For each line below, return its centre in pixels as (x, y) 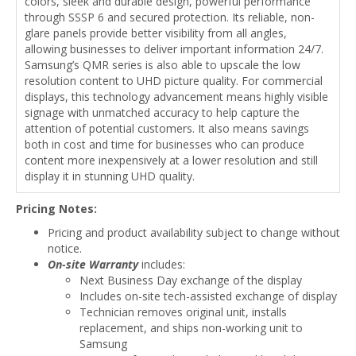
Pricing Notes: (56, 208)
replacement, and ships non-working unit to (191, 327)
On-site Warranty (93, 264)
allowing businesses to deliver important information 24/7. (174, 48)
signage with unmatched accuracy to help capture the (162, 112)
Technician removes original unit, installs (183, 311)
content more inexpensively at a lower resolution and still (171, 160)
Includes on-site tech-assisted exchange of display (208, 296)
